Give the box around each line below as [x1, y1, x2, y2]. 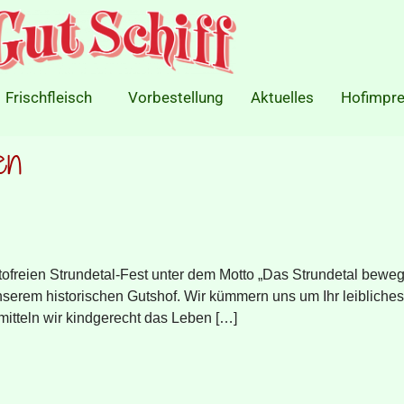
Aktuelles [251, 88, 314, 107]
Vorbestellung [128, 88, 224, 107]
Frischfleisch [5, 88, 92, 107]
